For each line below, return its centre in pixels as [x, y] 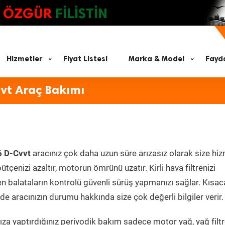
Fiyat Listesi [85, 59]
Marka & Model [156, 59]
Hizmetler [24, 59]
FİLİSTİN [81, 13]
